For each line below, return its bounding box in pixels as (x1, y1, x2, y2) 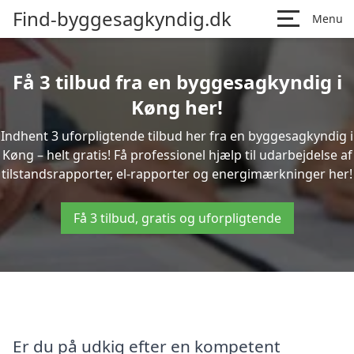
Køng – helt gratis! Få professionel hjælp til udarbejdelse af (2, 146, 352, 164)
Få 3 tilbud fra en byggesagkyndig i (12, 69, 342, 95)
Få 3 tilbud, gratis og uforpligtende (73, 209, 281, 227)
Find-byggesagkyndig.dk (13, 6, 232, 32)
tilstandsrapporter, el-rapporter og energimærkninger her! (2, 165, 352, 183)
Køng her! (131, 94, 223, 120)
